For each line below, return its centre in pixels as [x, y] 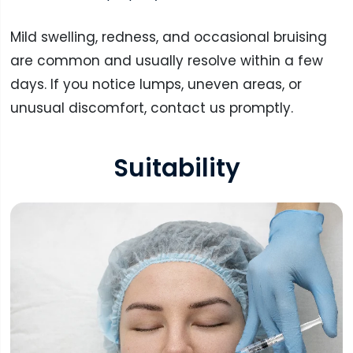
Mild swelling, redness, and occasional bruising [168, 37]
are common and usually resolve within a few [166, 61]
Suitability [176, 167]
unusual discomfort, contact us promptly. [151, 108]
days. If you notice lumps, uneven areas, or [156, 85]
